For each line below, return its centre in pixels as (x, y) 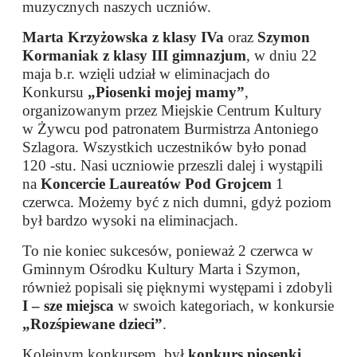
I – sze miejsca (69, 306)
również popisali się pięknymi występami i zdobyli (178, 288)
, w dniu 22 (282, 56)
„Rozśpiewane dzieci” (93, 324)
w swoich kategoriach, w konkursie (224, 306)
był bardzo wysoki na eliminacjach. (131, 221)
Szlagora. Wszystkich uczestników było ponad (165, 147)
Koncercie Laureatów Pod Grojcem (155, 184)
